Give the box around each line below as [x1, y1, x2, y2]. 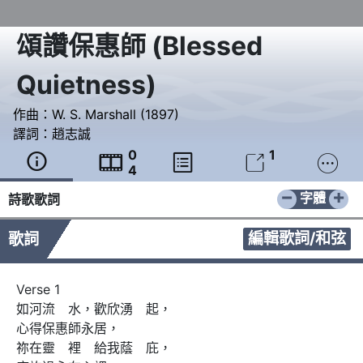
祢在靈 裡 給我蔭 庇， [16, 340, 172, 357]
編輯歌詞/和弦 [248, 228, 346, 249]
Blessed [162, 30, 263, 62]
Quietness [16, 69, 146, 101]
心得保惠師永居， [16, 320, 120, 337]
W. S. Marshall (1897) [52, 106, 179, 123]
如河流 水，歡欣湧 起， [16, 301, 172, 318]
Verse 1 [16, 281, 60, 298]
